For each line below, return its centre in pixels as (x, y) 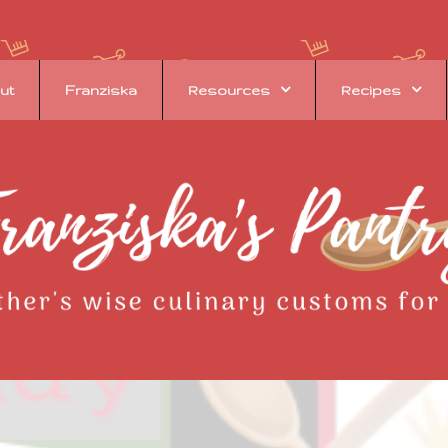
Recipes (370, 90)
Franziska (100, 90)
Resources (228, 90)
